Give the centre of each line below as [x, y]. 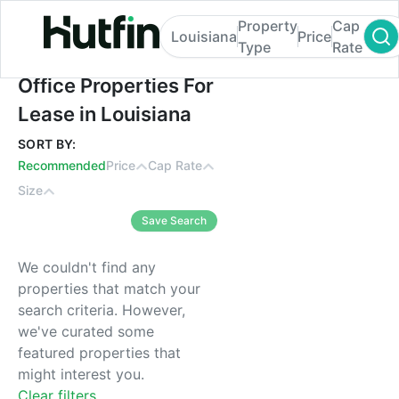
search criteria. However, [102, 310]
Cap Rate [175, 165]
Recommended [62, 165]
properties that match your [109, 289]
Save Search [175, 220]
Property [267, 26]
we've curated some [86, 331]
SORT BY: [47, 144]
